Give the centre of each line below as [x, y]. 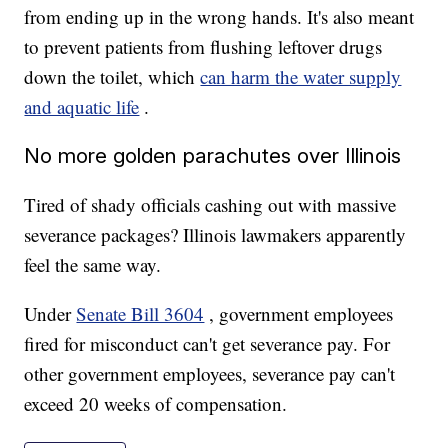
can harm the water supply [301, 77]
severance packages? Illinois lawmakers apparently [215, 235]
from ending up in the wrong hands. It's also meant [219, 17]
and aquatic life [82, 107]
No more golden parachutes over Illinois [213, 156]
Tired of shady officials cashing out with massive [210, 205]
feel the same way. [93, 265]
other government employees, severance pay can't [210, 374]
